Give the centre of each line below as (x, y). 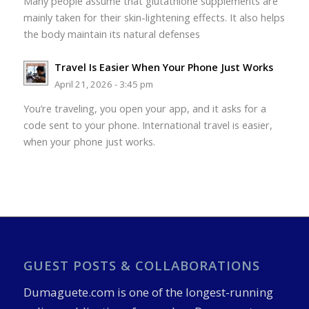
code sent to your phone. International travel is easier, (148, 126)
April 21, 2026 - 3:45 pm (103, 84)
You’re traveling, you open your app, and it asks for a (144, 109)
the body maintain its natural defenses (111, 34)
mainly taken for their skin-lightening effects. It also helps (154, 17)
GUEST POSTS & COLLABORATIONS (141, 266)
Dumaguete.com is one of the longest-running (148, 292)
